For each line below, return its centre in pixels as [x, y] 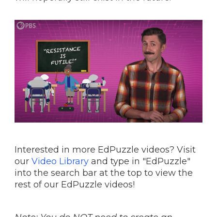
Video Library [60, 162]
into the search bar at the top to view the [104, 173]
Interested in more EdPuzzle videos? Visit [105, 150]
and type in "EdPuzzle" [139, 162]
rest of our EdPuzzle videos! [75, 185]
